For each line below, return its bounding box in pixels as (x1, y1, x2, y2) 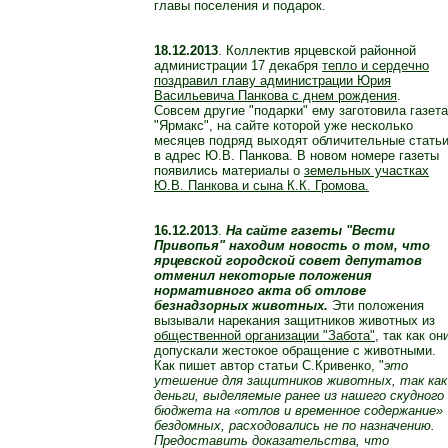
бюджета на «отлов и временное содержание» (154, 403, 443, 419)
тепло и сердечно (322, 58, 429, 74)
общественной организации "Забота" (154, 328, 375, 344)
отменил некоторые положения (154, 268, 372, 284)
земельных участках (304, 163, 429, 179)
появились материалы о (154, 163, 304, 179)
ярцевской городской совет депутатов (154, 253, 422, 269)
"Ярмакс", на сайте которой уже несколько (154, 118, 413, 134)
